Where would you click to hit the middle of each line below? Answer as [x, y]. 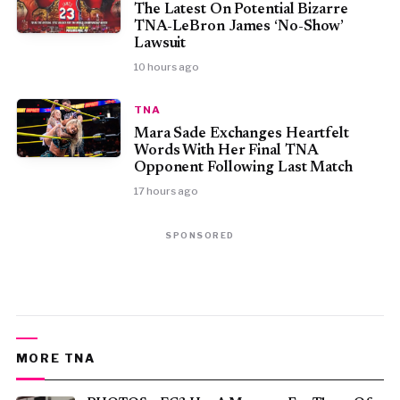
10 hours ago [166, 67]
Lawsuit [160, 44]
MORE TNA [55, 358]
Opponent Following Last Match [243, 168]
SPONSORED [200, 236]
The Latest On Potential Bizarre [241, 10]
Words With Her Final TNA [225, 151]
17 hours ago [166, 192]
